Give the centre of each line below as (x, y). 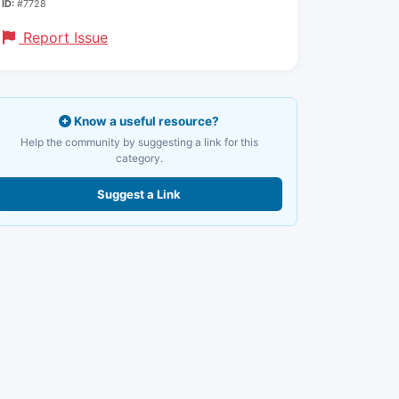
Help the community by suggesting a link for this (139, 142)
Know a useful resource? (145, 122)
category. (139, 159)
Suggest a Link (139, 195)
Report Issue (63, 38)
